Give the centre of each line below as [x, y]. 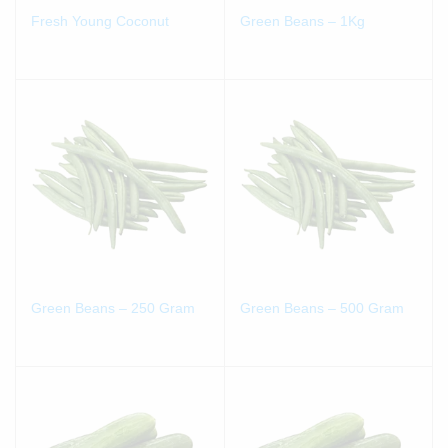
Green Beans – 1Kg [302, 21]
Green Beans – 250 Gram [113, 307]
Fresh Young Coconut [100, 21]
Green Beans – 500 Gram [321, 307]
